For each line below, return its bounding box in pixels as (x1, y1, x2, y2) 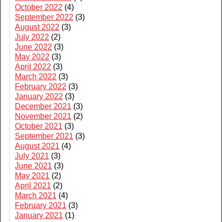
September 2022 (15, 12, 73, 21)
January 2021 (15, 211, 63, 220)
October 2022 (15, 2, 62, 11)
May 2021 (15, 171, 50, 180)
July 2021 (15, 151, 49, 160)
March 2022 (15, 72, 56, 81)
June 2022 (15, 42, 52, 51)
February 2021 (15, 201, 66, 210)
